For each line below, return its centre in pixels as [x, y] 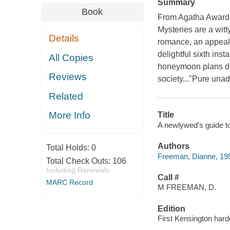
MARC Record [69, 182]
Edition [171, 208]
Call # [168, 177]
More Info [70, 116]
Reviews [68, 77]
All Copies [71, 57]
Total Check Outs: [79, 161]
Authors [173, 146]
